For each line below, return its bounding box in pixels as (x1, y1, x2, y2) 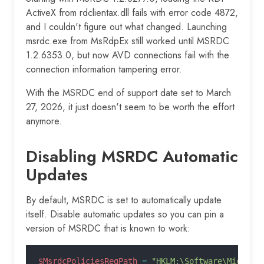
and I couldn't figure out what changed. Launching (26, 19, 227, 34)
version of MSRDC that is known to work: (26, 221, 190, 235)
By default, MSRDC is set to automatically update (26, 193, 222, 207)
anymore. (26, 114, 62, 128)
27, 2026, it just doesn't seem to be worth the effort (26, 100, 235, 114)
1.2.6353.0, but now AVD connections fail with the (26, 48, 229, 62)
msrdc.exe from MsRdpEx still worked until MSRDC (26, 34, 229, 48)
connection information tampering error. (26, 62, 182, 76)
